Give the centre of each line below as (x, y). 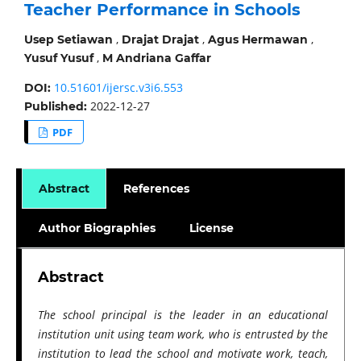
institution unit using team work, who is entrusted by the (183, 334)
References (157, 188)
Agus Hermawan (257, 39)
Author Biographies (97, 228)
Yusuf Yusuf (58, 58)
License (212, 228)
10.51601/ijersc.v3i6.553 (118, 87)
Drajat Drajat (160, 39)
